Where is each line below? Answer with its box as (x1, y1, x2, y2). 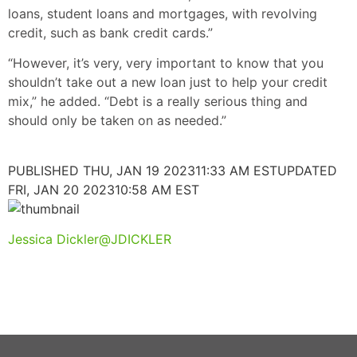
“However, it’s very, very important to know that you (8, 55, 324, 72)
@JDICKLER (99, 230, 171, 247)
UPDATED (277, 162, 337, 178)
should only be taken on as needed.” (8, 112, 226, 129)
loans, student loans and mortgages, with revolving (8, 5, 317, 22)
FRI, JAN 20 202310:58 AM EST (8, 181, 199, 198)
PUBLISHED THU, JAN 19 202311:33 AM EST (8, 162, 277, 178)
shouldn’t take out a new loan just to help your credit (8, 74, 328, 91)
